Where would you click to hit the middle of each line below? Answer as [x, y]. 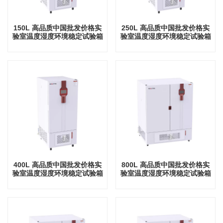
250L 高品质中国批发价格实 [166, 28]
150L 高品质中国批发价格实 [57, 28]
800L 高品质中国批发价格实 [166, 165]
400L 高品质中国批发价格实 [57, 165]
